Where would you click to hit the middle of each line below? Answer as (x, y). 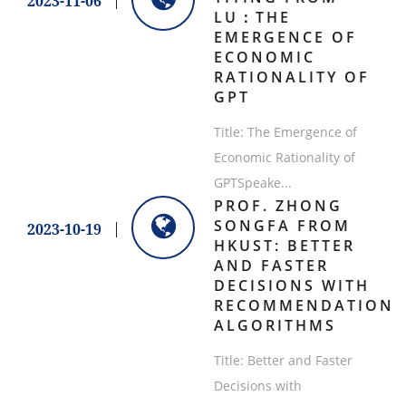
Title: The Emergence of (285, 132)
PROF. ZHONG (278, 206)
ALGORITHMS (275, 326)
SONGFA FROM (282, 226)
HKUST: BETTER (284, 246)
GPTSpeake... (252, 183)
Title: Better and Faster (283, 361)
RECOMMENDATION (304, 306)
